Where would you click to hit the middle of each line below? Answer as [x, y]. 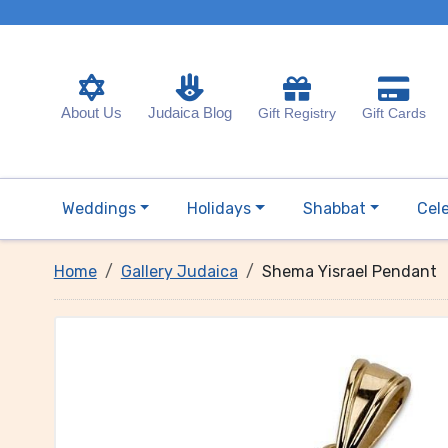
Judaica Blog [189, 112]
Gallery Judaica [179, 271]
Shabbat [334, 208]
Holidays [219, 208]
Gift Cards [393, 112]
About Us [91, 112]
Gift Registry [296, 112]
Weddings [98, 208]
